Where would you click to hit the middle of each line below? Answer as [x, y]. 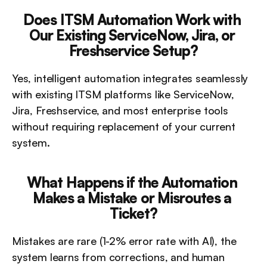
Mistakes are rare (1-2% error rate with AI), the [124, 241]
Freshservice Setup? [133, 51]
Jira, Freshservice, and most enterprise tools [120, 110]
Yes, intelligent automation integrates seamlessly [130, 78]
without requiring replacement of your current [124, 126]
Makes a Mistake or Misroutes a [132, 198]
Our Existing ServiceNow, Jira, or [132, 35]
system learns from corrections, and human [118, 257]
